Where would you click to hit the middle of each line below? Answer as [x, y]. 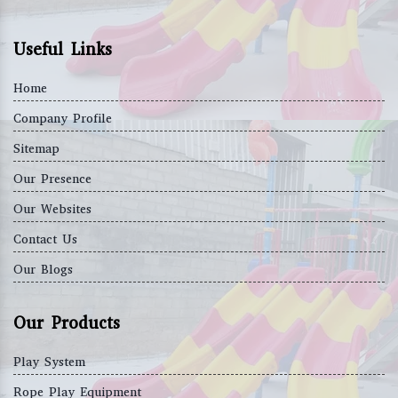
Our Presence [52, 179]
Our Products [67, 323]
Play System [49, 362]
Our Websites [52, 210]
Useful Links [63, 50]
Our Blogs [43, 270]
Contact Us [45, 240]
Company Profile [63, 119]
